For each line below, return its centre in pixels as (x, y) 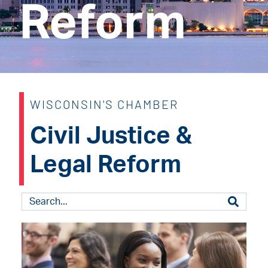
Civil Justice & (111, 137)
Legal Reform (106, 165)
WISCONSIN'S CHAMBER (104, 104)
